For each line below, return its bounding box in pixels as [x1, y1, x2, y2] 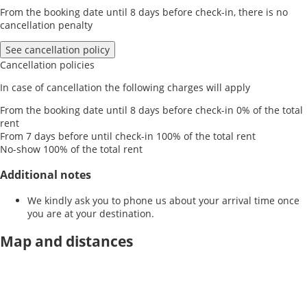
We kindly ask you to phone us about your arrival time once [27, 194, 299, 208]
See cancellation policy [5, 43, 110, 57]
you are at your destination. [27, 207, 154, 221]
